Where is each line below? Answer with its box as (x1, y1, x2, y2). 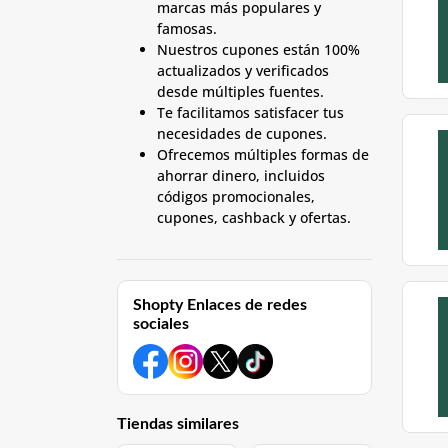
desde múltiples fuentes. (157, 82, 324, 101)
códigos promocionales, (157, 187, 315, 206)
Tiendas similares (117, 416, 239, 432)
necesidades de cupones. (157, 124, 327, 143)
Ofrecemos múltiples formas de (157, 145, 369, 164)
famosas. (157, 19, 217, 38)
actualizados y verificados (157, 61, 329, 80)
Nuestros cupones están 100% (157, 40, 360, 59)
